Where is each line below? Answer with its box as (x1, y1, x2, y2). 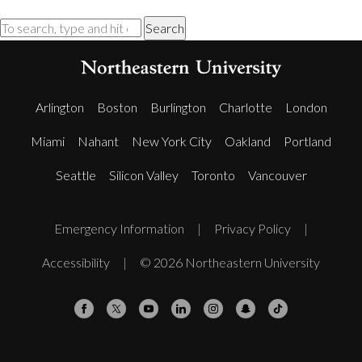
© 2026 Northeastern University (140, 255, 320, 270)
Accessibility (42, 255, 110, 270)
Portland (284, 133, 331, 149)
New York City (132, 133, 212, 149)
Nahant (78, 133, 119, 149)
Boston (96, 99, 137, 115)
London (284, 99, 327, 115)
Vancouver (247, 167, 307, 183)
